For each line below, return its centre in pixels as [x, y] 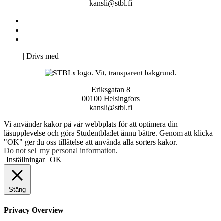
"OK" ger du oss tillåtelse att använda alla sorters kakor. [91, 142]
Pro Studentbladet [53, 39]
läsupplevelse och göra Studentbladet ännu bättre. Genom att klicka [108, 133]
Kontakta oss [46, 21]
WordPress [77, 56]
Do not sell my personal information [60, 151]
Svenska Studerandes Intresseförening [85, 30]
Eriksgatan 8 [110, 90]
